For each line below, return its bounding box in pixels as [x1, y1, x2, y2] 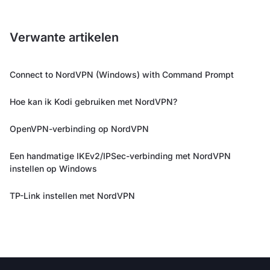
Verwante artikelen [10, 30, 119, 45]
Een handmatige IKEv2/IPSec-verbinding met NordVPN [10, 150, 231, 161]
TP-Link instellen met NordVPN [10, 190, 135, 201]
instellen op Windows [10, 163, 97, 174]
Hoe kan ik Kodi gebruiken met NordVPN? [10, 96, 177, 107]
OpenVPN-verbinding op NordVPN [10, 123, 149, 134]
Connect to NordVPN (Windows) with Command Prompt [10, 69, 234, 80]
